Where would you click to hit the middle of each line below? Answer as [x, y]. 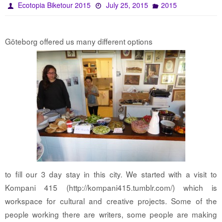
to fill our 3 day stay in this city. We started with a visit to [111, 174]
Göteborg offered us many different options [80, 41]
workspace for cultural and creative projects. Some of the [111, 201]
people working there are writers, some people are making [111, 214]
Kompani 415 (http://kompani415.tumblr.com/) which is [111, 188]
